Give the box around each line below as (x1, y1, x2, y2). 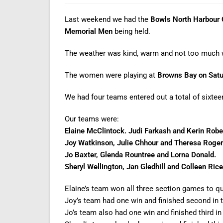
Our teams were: (65, 114, 119, 123)
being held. (114, 27, 150, 36)
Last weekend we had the (65, 15, 150, 24)
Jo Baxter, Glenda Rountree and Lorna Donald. (65, 150, 216, 159)
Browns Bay (157, 71, 197, 80)
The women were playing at (65, 71, 157, 80)
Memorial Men (65, 27, 114, 36)
